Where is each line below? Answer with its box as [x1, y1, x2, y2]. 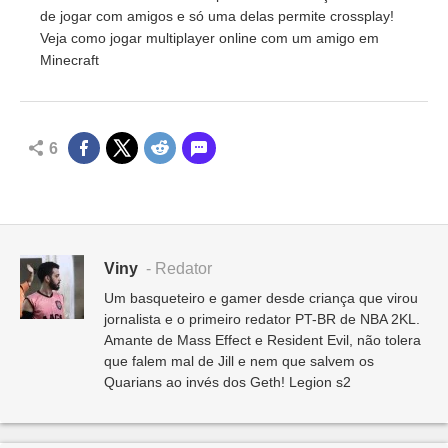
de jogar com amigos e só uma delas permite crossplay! [40, 8, 394, 25]
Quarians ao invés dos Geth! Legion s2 [104, 374, 351, 391]
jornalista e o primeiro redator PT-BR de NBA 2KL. [104, 311, 420, 328]
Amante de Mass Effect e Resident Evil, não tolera [104, 332, 421, 349]
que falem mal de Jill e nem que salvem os [104, 353, 374, 370]
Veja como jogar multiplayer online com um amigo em [40, 30, 379, 47]
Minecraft [40, 52, 99, 69]
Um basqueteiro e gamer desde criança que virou [104, 290, 418, 307]
